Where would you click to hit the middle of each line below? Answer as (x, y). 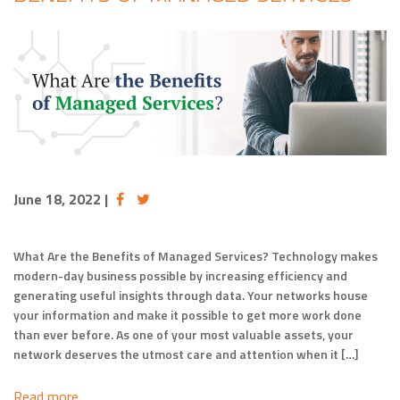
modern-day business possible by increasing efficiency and (180, 275)
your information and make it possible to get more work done (187, 314)
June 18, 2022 (59, 199)
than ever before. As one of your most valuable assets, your (183, 334)
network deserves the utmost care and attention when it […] (186, 354)
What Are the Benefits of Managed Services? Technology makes (196, 255)
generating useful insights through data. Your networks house (191, 295)
